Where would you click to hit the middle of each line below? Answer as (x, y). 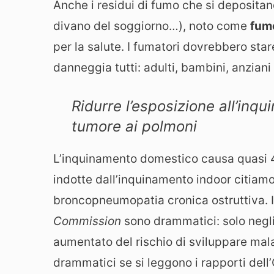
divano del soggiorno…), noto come (152, 26)
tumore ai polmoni (134, 126)
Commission (87, 221)
